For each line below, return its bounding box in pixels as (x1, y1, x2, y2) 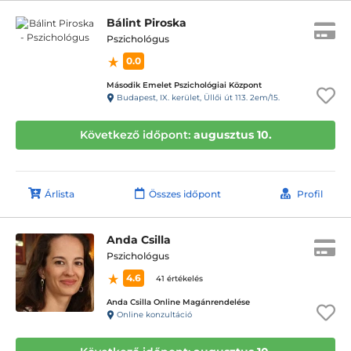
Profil (297, 188, 323, 200)
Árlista (45, 188, 74, 200)
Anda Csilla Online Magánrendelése (107, 297, 250, 307)
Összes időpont (148, 188, 221, 200)
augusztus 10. (193, 128, 272, 142)
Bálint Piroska (107, 16, 186, 30)
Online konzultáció (114, 309, 192, 320)
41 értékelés (156, 273, 203, 284)
